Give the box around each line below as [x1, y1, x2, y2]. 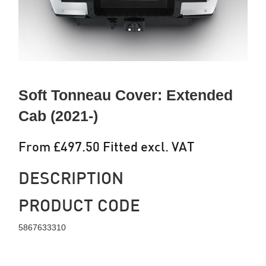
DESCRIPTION [18, 167, 124, 188]
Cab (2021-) [18, 107, 99, 124]
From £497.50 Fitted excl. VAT [18, 138, 195, 154]
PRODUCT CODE [18, 194, 141, 215]
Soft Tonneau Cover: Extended [18, 86, 233, 103]
